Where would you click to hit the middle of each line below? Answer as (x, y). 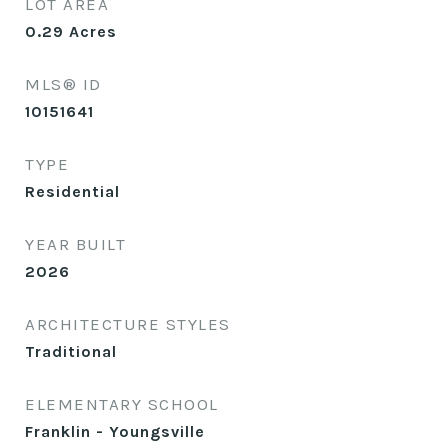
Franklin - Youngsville (115, 431)
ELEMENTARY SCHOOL (122, 404)
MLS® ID (63, 84)
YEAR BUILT (75, 244)
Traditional (71, 351)
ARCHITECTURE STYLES (128, 324)
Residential (72, 191)
